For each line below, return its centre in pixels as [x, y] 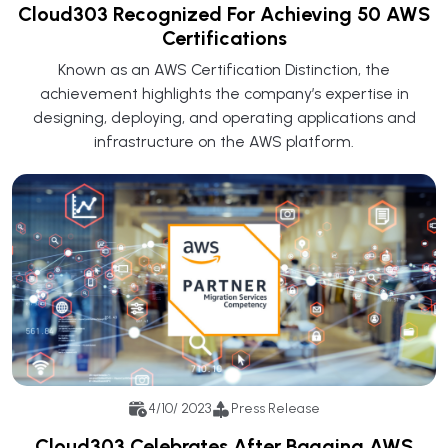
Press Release [275, 409]
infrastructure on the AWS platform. [224, 141]
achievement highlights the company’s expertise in [224, 93]
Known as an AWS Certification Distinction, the [224, 69]
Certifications [224, 37]
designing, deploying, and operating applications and [224, 117]
